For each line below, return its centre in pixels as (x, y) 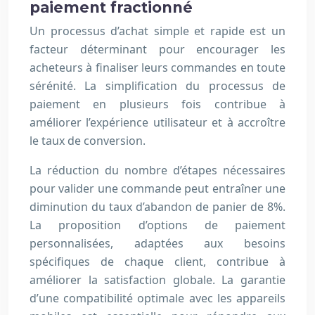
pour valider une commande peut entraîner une (157, 189)
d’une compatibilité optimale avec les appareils (157, 298)
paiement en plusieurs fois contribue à (157, 104)
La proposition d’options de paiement (157, 225)
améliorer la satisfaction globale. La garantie (157, 280)
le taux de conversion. (88, 141)
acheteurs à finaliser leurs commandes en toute (157, 68)
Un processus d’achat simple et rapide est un (157, 31)
